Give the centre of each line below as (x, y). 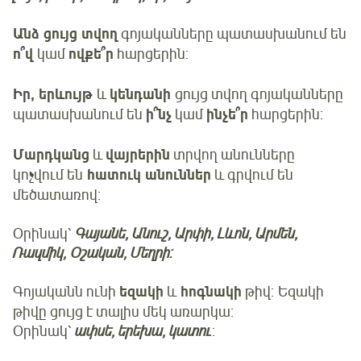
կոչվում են (48, 174)
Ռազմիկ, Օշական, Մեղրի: (93, 253)
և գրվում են (252, 174)
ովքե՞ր (91, 54)
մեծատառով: (57, 195)
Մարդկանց (51, 155)
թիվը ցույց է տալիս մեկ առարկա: (123, 311)
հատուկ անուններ (147, 175)
